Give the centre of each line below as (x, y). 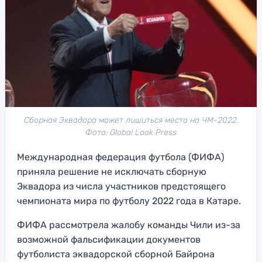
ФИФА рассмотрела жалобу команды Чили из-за (129, 225)
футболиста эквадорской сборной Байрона (116, 254)
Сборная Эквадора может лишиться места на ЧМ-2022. (131, 120)
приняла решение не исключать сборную (112, 172)
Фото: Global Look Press (131, 133)
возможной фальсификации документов (109, 240)
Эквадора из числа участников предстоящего (121, 187)
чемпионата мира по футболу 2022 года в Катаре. (129, 201)
